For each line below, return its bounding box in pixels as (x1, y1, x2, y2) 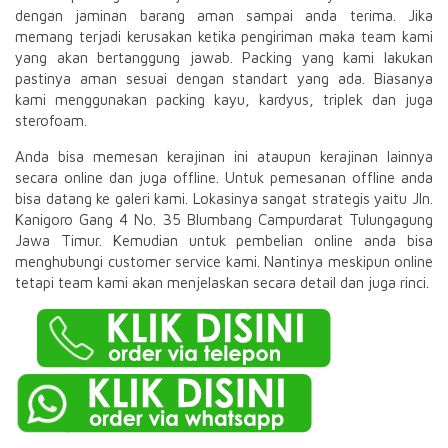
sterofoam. (15, 111, 87, 129)
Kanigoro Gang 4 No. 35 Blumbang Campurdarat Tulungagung (15, 210, 433, 228)
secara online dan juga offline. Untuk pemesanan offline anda (15, 168, 433, 186)
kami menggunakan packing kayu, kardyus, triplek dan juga (15, 90, 433, 108)
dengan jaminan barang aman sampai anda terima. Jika (15, 6, 433, 24)
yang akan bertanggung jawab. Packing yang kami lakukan (15, 48, 433, 66)
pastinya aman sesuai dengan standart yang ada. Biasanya (15, 69, 433, 87)
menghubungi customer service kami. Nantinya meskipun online (15, 252, 433, 270)
